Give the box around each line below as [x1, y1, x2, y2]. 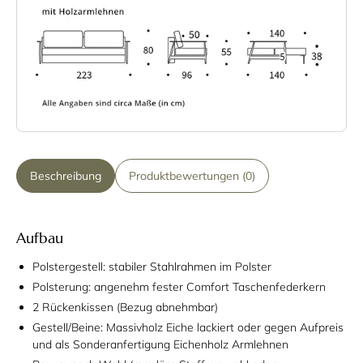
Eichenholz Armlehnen [170, 337, 288, 352]
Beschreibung [30, 168, 101, 183]
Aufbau [16, 228, 63, 248]
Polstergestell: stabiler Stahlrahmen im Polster [32, 259, 271, 275]
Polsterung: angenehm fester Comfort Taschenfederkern [32, 280, 326, 295]
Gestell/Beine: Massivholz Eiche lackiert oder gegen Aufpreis [32, 320, 344, 335]
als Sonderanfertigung [55, 337, 170, 352]
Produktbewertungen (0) [129, 168, 255, 183]
